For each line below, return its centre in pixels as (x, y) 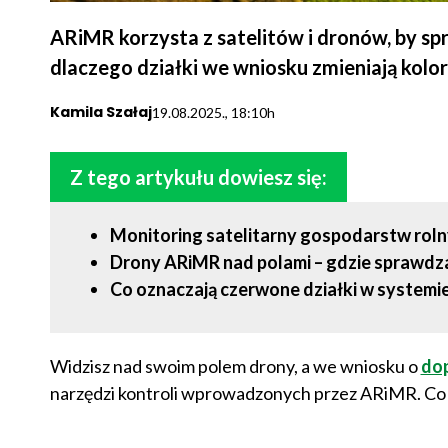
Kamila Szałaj (100, 112)
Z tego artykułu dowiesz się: (198, 177)
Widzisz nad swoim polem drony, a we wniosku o (235, 366)
